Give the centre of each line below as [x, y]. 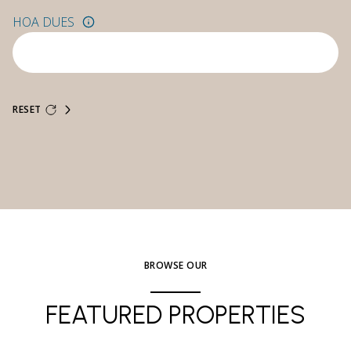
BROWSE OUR [175, 265]
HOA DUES [43, 22]
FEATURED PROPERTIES [175, 315]
